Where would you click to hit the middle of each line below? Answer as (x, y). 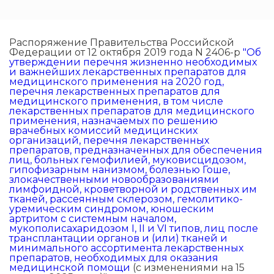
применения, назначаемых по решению (113, 121)
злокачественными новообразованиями (114, 180)
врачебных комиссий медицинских (103, 131)
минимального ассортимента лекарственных (126, 248)
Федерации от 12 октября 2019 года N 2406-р (126, 53)
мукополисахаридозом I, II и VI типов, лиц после (134, 229)
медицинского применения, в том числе (116, 102)
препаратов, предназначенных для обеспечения (136, 150)
